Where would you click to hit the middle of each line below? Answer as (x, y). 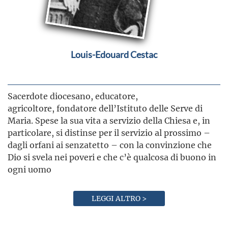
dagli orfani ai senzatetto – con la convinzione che (110, 145)
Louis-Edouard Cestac (114, 54)
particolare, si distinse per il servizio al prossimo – (109, 133)
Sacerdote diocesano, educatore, (73, 96)
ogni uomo (30, 169)
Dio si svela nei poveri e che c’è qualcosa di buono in (112, 157)
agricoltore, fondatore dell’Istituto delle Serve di (105, 108)
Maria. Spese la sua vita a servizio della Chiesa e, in (109, 120)
